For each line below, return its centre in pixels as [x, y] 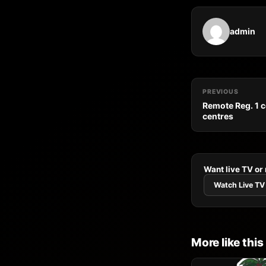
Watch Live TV [239, 185]
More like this [227, 242]
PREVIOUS [221, 91]
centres [218, 116]
